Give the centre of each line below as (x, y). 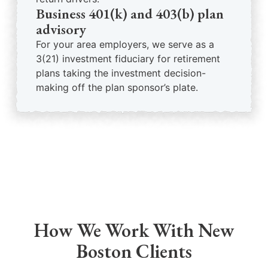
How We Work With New (134, 230)
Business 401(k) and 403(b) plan (130, 13)
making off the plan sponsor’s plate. (117, 87)
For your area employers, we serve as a (125, 44)
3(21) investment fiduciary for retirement (128, 59)
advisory (61, 29)
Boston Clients (134, 251)
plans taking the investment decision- (121, 73)
